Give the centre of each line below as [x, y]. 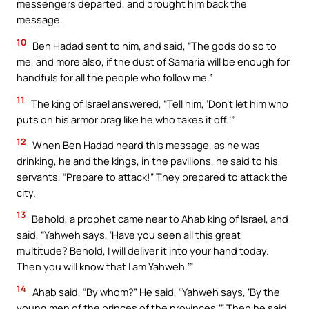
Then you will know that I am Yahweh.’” [105, 266]
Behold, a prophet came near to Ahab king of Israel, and [159, 218]
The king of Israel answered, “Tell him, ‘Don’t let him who [159, 103]
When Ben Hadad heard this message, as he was [145, 145]
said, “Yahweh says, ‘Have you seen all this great [129, 234]
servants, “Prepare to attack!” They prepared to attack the [152, 177]
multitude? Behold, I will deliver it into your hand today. [143, 250]
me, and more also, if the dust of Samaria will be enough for [153, 61]
